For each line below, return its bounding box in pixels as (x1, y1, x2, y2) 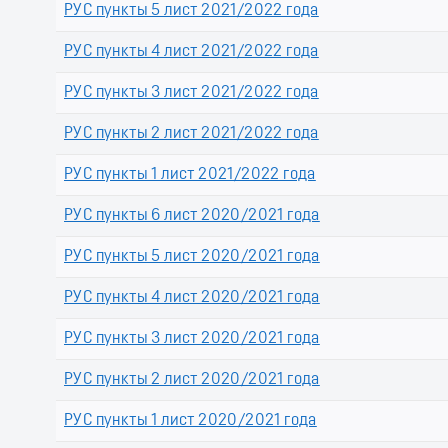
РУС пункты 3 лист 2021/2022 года (64, 85, 319, 102)
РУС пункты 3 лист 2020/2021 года (64, 331, 320, 348)
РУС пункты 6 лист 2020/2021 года (64, 208, 320, 225)
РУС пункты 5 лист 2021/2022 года (64, 3, 319, 20)
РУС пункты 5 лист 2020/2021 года (64, 249, 320, 266)
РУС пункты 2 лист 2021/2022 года (64, 126, 319, 143)
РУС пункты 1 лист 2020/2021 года (64, 413, 317, 430)
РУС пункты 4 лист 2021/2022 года (64, 44, 319, 61)
